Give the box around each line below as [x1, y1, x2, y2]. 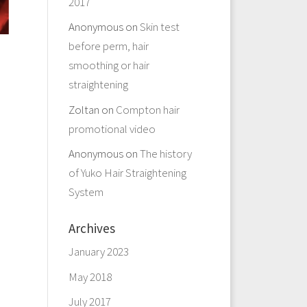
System [68, 184, 103, 199]
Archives [68, 220, 115, 236]
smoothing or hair [68, 58, 149, 73]
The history [139, 146, 192, 161]
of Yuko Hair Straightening [68, 165, 186, 180]
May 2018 [68, 269, 112, 284]
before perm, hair [68, 38, 149, 53]
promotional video [68, 121, 156, 136]
